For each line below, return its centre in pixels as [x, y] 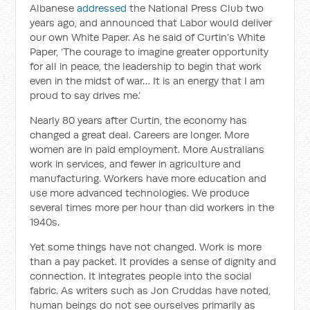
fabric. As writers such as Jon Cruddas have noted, [151, 290]
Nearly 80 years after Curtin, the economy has [139, 120]
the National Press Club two [197, 8]
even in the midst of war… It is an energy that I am [147, 81]
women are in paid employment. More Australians [147, 149]
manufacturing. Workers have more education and [148, 178]
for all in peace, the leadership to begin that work [146, 66]
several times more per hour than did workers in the [152, 207]
